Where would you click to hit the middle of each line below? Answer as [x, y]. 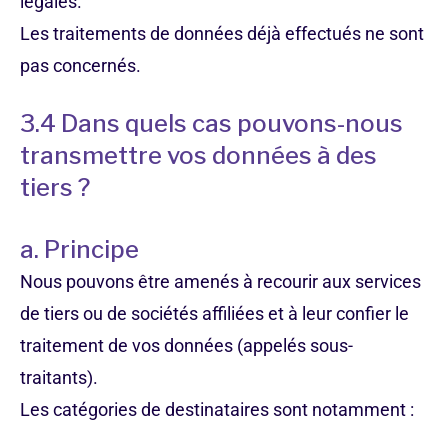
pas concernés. [80, 65]
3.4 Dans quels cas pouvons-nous [211, 123]
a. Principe [79, 249]
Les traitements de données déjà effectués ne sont [222, 33]
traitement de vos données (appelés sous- [186, 345]
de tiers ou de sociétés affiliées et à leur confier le [214, 313]
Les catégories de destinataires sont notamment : [217, 409]
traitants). [59, 377]
